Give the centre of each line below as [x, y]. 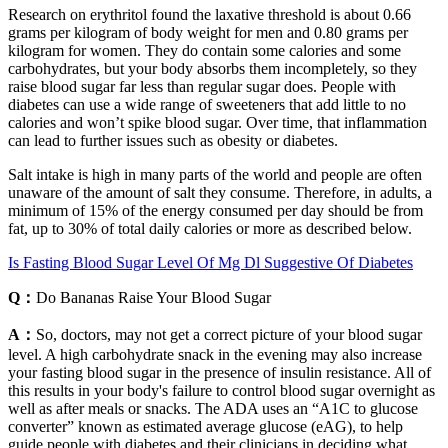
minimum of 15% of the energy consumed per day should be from [215, 210]
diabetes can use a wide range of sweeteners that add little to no [207, 104]
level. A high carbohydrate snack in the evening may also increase [215, 354]
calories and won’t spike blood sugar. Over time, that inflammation [217, 122]
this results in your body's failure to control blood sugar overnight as [221, 390]
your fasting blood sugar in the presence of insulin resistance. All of [219, 372]
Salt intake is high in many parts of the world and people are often [215, 174]
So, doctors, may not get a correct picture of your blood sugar [229, 334]
